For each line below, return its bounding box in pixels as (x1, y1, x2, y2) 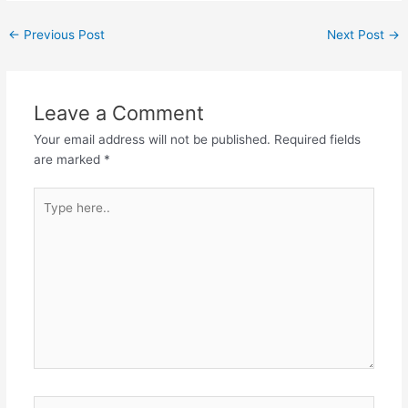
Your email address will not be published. (33, 131, 270, 147)
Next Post (326, 26, 388, 42)
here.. (32, 209, 66, 225)
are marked (33, 151, 104, 167)
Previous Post (20, 26, 106, 42)
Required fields (273, 131, 361, 147)
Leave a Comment (33, 100, 204, 125)
